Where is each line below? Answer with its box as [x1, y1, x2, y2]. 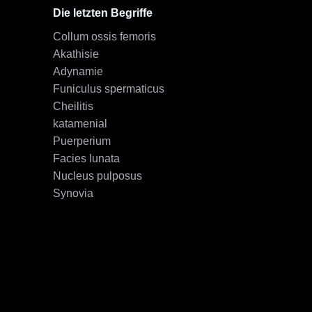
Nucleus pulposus [53, 170, 142, 182]
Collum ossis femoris [53, 31, 156, 42]
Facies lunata [53, 153, 120, 164]
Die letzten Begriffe [53, 7, 153, 19]
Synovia [53, 187, 93, 199]
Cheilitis [53, 100, 93, 112]
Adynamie [53, 65, 103, 77]
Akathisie [53, 48, 99, 60]
